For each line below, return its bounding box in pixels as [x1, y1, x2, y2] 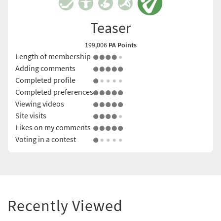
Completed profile [15, 74, 75, 85]
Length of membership [15, 51, 91, 61]
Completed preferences [15, 86, 93, 97]
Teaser [90, 18, 131, 37]
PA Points [108, 40, 137, 49]
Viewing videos [15, 98, 64, 109]
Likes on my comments [15, 122, 91, 132]
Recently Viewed [7, 195, 123, 216]
